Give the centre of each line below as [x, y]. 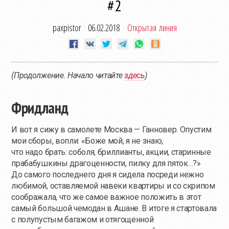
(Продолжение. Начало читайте [68, 75]
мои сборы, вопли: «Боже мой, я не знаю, [87, 141]
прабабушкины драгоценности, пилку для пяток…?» [106, 163]
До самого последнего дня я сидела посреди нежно [108, 175]
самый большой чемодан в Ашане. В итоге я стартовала [114, 208]
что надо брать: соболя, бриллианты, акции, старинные [111, 152]
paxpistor [67, 28]
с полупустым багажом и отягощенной [83, 220]
